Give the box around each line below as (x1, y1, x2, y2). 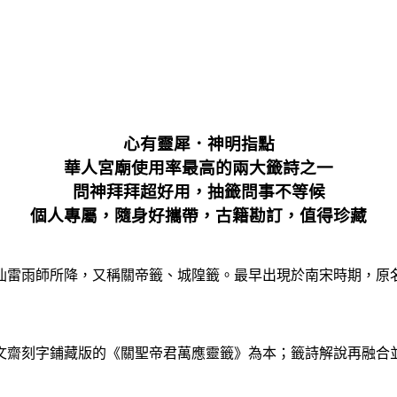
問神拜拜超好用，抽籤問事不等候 (72, 182, 325, 201)
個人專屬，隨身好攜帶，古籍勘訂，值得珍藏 (30, 206, 367, 225)
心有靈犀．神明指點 (122, 134, 275, 153)
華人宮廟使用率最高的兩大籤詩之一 (64, 158, 333, 177)
